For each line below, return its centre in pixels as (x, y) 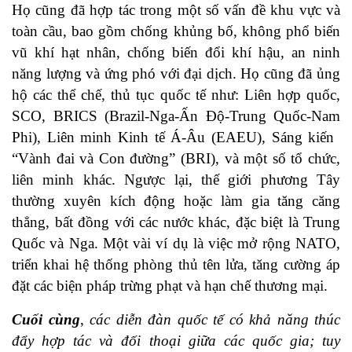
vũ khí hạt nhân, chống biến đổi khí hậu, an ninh (176, 53)
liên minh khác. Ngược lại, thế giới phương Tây (176, 180)
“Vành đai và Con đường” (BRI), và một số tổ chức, (176, 159)
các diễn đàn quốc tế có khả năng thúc (215, 320)
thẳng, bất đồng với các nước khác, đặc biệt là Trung (176, 222)
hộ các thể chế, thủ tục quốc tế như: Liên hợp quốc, (176, 95)
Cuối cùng (46, 320)
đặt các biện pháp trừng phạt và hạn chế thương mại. (170, 286)
